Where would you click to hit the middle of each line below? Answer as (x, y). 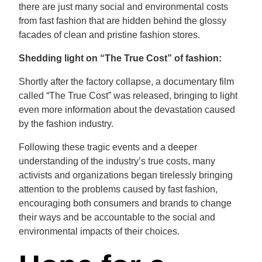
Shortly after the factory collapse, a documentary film (126, 82)
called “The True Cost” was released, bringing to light (128, 96)
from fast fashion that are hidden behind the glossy (123, 21)
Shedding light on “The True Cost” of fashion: (120, 58)
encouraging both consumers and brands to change (125, 203)
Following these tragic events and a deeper (108, 147)
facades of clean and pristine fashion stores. (109, 35)
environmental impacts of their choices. (99, 231)
